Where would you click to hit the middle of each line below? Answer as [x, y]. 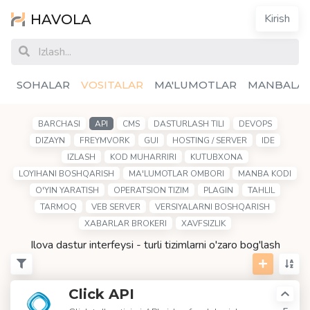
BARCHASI [59, 124]
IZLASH [81, 157]
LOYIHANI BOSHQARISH [66, 174]
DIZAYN [50, 140]
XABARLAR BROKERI [126, 224]
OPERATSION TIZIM [152, 190]
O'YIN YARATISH [67, 190]
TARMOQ [59, 207]
